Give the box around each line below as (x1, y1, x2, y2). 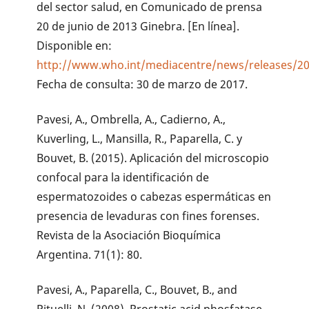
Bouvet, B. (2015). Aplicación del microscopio (37, 150, 270, 166)
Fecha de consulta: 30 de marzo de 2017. (37, 76, 248, 92)
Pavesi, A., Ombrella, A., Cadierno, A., (37, 111, 226, 127)
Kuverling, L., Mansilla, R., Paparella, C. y (37, 130, 243, 146)
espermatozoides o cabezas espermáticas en (37, 188, 272, 204)
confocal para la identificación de (37, 169, 210, 185)
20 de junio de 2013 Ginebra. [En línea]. (37, 18, 240, 34)
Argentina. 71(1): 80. (37, 246, 143, 262)
